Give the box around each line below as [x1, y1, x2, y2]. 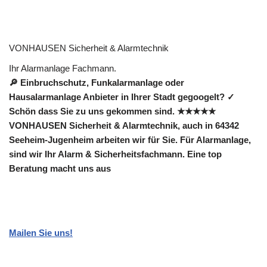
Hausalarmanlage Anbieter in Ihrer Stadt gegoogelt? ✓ [9, 92, 235, 103]
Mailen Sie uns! [9, 228, 73, 238]
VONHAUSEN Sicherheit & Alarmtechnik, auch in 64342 [9, 120, 239, 131]
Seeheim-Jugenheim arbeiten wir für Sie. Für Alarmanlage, [9, 135, 251, 145]
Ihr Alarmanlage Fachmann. [9, 63, 116, 74]
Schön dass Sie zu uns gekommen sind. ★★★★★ [9, 106, 216, 117]
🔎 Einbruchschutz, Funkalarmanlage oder [9, 77, 184, 88]
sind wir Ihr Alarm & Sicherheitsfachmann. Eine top [9, 149, 222, 160]
